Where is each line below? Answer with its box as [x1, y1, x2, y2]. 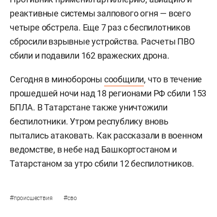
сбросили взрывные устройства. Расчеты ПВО [10, 36, 195, 47]
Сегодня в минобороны [10, 74, 104, 85]
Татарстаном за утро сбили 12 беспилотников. [10, 158, 194, 169]
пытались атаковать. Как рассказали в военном [10, 130, 203, 141]
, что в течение [144, 74, 202, 85]
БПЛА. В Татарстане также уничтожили [10, 102, 168, 113]
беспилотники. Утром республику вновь [10, 116, 169, 127]
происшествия [13, 195, 54, 202]
